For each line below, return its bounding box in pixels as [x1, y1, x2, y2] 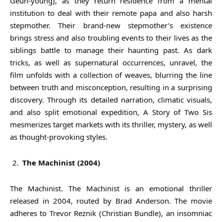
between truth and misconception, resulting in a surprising [10, 82, 212, 92]
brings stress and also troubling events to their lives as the [10, 32, 212, 43]
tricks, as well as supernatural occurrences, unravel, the [10, 57, 212, 67]
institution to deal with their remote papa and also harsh [10, 7, 212, 18]
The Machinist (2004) [22, 157, 100, 167]
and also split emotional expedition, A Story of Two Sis [10, 107, 212, 117]
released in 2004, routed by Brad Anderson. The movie [10, 195, 212, 206]
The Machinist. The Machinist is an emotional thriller [10, 183, 212, 193]
